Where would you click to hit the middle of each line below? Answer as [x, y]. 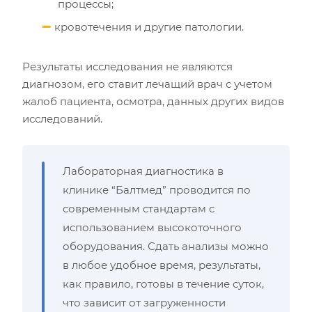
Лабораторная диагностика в [143, 171]
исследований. [62, 119]
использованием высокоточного [152, 227]
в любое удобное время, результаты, [162, 265]
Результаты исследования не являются [127, 67]
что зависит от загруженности [144, 303]
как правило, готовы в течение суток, [163, 284]
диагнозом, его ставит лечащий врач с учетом [147, 84]
